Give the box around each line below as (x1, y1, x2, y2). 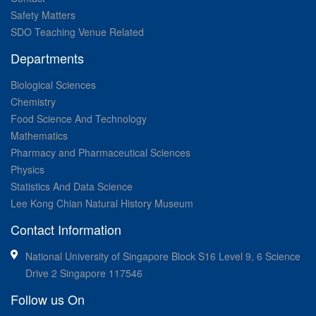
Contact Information (11, 219, 121, 238)
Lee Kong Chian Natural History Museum (11, 195, 193, 210)
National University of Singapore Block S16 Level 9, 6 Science (25, 248, 300, 263)
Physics (11, 162, 44, 176)
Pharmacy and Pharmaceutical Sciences (11, 145, 190, 159)
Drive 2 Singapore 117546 (25, 265, 142, 280)
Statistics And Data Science (11, 178, 133, 193)
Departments (11, 48, 84, 67)
